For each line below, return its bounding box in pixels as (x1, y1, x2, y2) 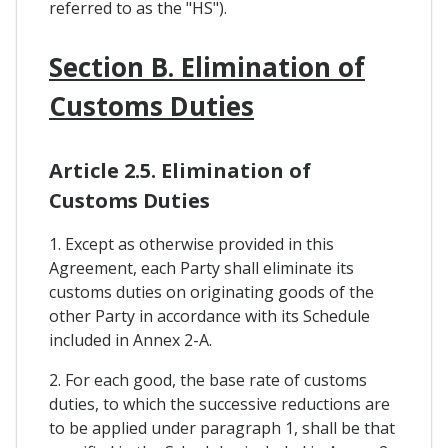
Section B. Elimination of (49, 49, 365, 86)
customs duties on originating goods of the (49, 280, 374, 303)
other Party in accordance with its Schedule (49, 304, 370, 327)
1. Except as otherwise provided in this (49, 232, 334, 255)
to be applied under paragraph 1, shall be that (49, 416, 395, 439)
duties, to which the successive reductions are (49, 392, 390, 415)
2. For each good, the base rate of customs (49, 368, 367, 391)
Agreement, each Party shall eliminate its (49, 256, 354, 279)
